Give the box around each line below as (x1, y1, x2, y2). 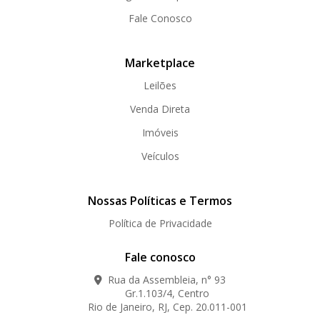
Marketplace (125, 55, 195, 71)
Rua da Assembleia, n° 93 (105, 273, 226, 286)
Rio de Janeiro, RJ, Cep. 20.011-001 (73, 300, 247, 314)
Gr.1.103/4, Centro (111, 286, 209, 300)
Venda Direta (130, 102, 190, 116)
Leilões (144, 79, 176, 92)
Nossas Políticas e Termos (88, 193, 232, 209)
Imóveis (141, 126, 179, 139)
